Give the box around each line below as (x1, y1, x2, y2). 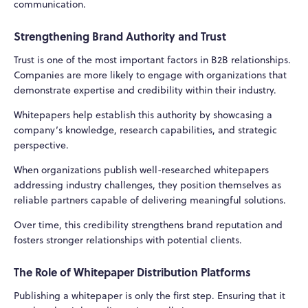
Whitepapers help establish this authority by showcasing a (14, 107, 272, 122)
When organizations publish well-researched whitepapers (14, 162, 269, 177)
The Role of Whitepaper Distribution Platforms (14, 263, 251, 280)
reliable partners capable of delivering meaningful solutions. (14, 192, 286, 207)
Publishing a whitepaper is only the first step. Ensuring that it (14, 288, 285, 302)
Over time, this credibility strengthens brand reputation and (14, 217, 283, 232)
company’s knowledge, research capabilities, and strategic (14, 122, 277, 137)
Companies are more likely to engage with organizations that (14, 67, 287, 82)
